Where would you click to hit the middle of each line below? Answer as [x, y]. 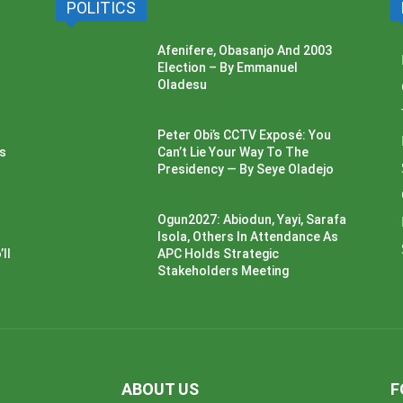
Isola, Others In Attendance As [248, 236]
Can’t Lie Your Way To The [233, 152]
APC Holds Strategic [219, 253]
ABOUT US [160, 389]
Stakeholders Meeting [224, 270]
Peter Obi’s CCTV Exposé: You [245, 134]
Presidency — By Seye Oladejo [246, 169]
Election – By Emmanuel [228, 67]
